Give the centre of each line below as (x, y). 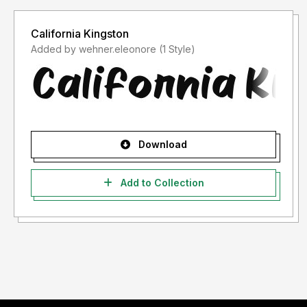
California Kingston (80, 34)
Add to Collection (161, 183)
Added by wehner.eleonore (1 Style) (177, 49)
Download (161, 145)
